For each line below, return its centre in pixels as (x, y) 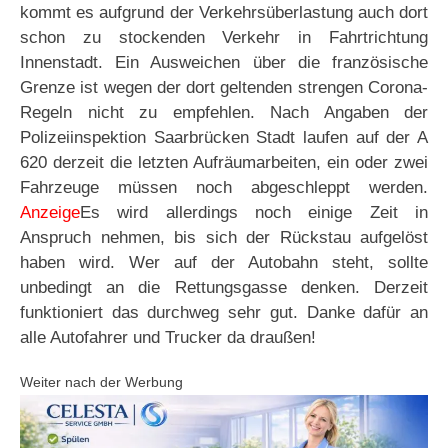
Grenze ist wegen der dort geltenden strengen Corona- (224, 88)
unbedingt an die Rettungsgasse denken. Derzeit (224, 288)
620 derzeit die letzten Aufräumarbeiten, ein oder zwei (224, 163)
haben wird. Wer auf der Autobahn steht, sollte (224, 263)
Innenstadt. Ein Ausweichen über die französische (224, 63)
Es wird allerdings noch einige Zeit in (254, 213)
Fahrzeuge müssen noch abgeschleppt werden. (224, 188)
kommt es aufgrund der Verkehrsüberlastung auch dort (224, 13)
